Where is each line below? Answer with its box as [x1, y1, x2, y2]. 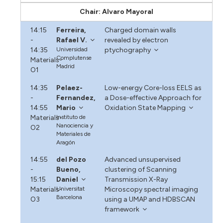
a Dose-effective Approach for [104, 93, 202, 102]
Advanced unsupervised [104, 155, 181, 164]
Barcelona [56, 193, 83, 201]
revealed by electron [104, 35, 168, 44]
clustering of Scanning [104, 165, 177, 174]
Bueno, [56, 165, 81, 174]
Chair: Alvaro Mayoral [80, 7, 153, 16]
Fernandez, [56, 93, 96, 102]
